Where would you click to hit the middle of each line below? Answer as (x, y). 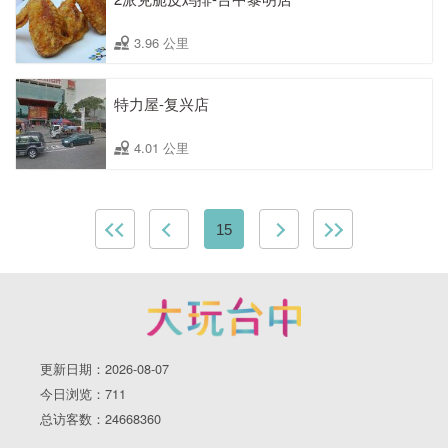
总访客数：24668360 (100, 419)
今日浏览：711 (83, 394)
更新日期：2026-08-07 (104, 369)
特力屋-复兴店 (161, 104)
